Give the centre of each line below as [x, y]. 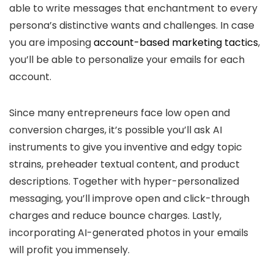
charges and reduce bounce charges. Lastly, [115, 216]
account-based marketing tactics [176, 43]
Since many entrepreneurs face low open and [120, 113]
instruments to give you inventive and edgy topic [126, 147]
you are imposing [51, 43]
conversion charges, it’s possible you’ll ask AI [116, 130]
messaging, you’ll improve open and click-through [129, 198]
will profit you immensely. [69, 250]
